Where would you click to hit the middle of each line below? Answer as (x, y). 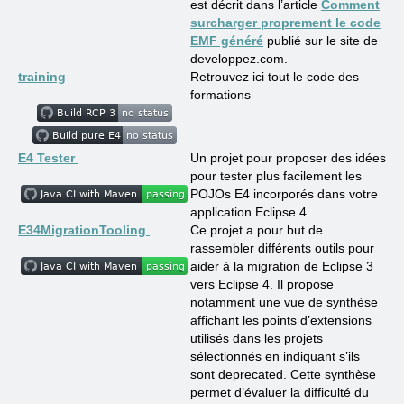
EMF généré (227, 41)
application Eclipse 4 (248, 212)
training (42, 77)
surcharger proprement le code (285, 23)
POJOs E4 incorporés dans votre (284, 194)
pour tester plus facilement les (276, 176)
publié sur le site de (321, 41)
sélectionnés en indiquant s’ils (275, 356)
